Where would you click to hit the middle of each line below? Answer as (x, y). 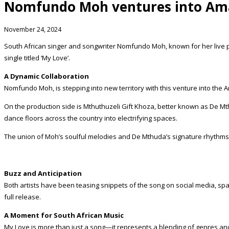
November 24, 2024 (33, 29)
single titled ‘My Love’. (37, 58)
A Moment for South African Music (64, 215)
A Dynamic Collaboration (47, 76)
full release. (22, 197)
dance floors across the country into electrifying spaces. (91, 118)
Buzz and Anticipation (43, 173)
